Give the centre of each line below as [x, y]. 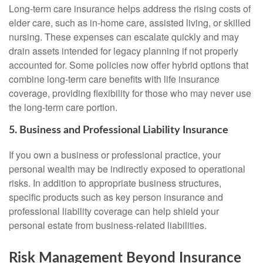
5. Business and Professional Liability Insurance [119, 130]
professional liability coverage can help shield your [114, 211]
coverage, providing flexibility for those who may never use [130, 93]
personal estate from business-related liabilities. [108, 225]
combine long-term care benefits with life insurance [114, 79]
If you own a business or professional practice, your [115, 154]
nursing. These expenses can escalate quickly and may [124, 36]
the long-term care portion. [63, 107]
